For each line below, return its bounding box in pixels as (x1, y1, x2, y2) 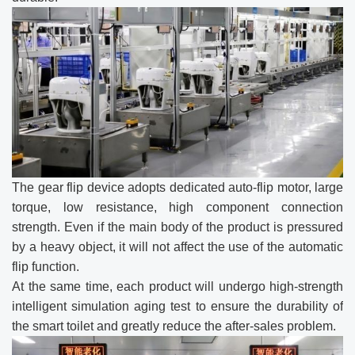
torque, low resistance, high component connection (12, 200, 343, 214)
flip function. (12, 259, 79, 273)
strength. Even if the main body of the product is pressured (12, 219, 343, 234)
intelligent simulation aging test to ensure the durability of (12, 299, 343, 313)
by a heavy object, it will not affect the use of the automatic (12, 239, 343, 254)
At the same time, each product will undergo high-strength (12, 279, 343, 293)
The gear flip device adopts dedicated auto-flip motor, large (12, 180, 343, 194)
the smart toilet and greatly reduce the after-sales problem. (12, 319, 336, 333)
